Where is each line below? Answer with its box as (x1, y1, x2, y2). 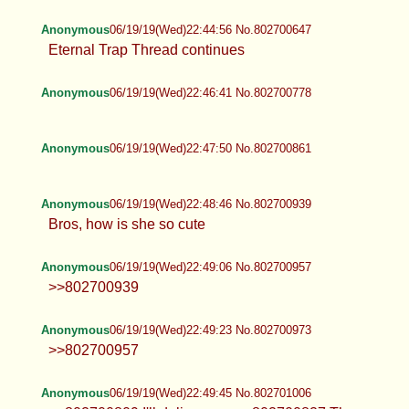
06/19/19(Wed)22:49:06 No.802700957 (109, 259, 311, 274)
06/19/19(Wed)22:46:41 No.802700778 (109, 85, 311, 100)
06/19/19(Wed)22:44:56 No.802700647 (109, 22, 311, 37)
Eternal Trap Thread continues (47, 41, 245, 58)
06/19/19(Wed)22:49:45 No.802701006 (109, 385, 311, 400)
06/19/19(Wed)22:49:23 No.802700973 (109, 322, 311, 337)
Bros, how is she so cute (47, 215, 205, 232)
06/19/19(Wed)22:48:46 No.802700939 (109, 196, 311, 211)
